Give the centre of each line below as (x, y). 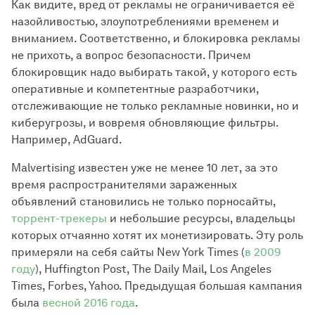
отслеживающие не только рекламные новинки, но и (155, 106)
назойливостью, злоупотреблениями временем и (145, 22)
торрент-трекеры (59, 219)
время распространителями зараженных (124, 185)
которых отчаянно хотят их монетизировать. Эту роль (157, 236)
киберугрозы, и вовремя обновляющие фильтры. (145, 123)
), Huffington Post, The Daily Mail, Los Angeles (153, 269)
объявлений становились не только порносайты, (143, 202)
